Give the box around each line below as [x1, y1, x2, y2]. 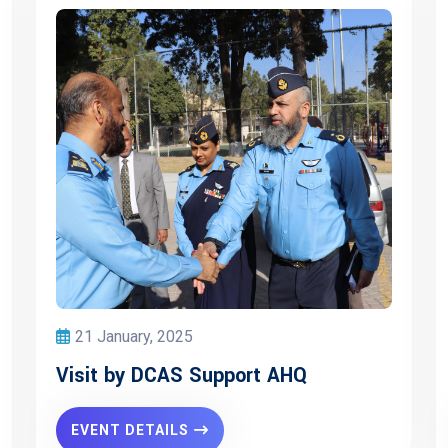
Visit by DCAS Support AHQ [56, 361, 307, 390]
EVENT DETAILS [71, 422, 189, 438]
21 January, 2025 [75, 327, 193, 346]
